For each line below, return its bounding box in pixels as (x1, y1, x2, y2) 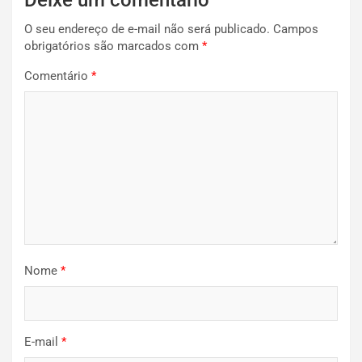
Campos (273, 22, 318, 37)
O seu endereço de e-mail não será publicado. (24, 22, 270, 37)
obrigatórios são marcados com (24, 39, 202, 54)
